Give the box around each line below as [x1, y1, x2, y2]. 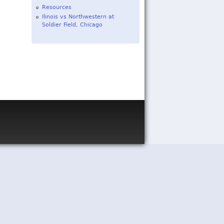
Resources [41, 4, 71, 11]
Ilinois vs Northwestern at [41, 13, 114, 20]
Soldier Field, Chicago [41, 21, 102, 28]
